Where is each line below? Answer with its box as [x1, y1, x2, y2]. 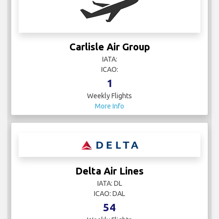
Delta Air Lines [75, 165, 144, 177]
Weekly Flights [87, 92, 132, 100]
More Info [95, 102, 124, 110]
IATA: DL [97, 179, 122, 188]
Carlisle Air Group [69, 41, 150, 53]
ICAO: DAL [94, 190, 125, 198]
